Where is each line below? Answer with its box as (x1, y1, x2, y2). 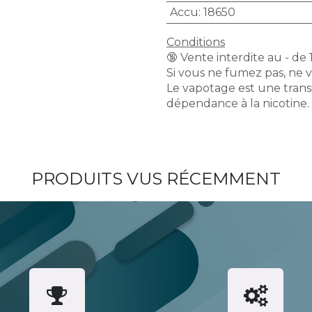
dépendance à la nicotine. (166, 97, 309, 110)
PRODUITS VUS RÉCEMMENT (31, 169, 281, 189)
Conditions (166, 36, 225, 49)
